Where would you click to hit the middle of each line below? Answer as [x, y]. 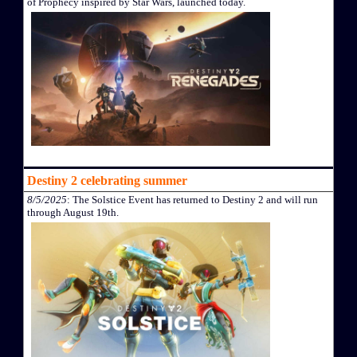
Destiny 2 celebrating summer [107, 181]
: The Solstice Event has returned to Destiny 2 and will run [192, 200]
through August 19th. [73, 213]
